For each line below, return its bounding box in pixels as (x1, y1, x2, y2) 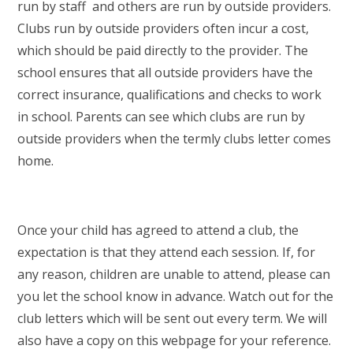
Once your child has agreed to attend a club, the (17, 221, 299, 239)
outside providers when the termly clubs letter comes (17, 129, 332, 147)
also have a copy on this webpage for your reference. (17, 331, 332, 349)
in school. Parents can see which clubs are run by (17, 107, 306, 125)
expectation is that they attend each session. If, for (17, 243, 316, 261)
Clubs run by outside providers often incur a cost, (17, 19, 310, 37)
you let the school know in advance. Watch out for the (17, 287, 334, 305)
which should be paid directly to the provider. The (17, 41, 309, 59)
